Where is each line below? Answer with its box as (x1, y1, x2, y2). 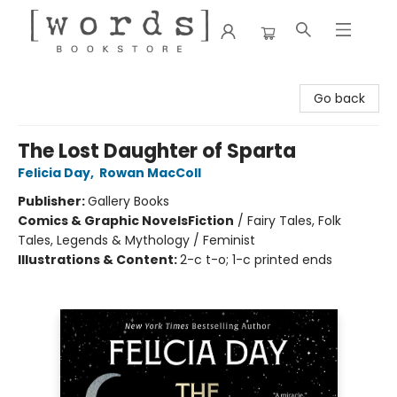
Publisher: (18, 192, 88, 210)
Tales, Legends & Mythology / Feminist (18, 231, 255, 249)
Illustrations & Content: (18, 251, 180, 269)
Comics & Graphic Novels (18, 212, 188, 230)
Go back (314, 90, 365, 107)
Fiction (188, 212, 234, 230)
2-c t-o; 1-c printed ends (180, 251, 332, 269)
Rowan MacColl (99, 164, 201, 182)
